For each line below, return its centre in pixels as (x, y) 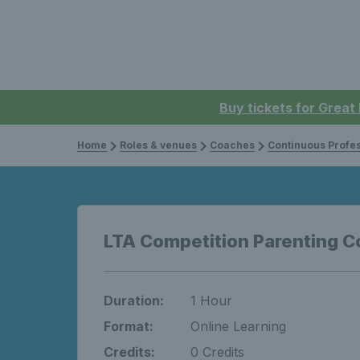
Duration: (134, 301)
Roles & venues (158, 145)
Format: (129, 326)
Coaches (232, 145)
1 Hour (211, 301)
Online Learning (238, 326)
